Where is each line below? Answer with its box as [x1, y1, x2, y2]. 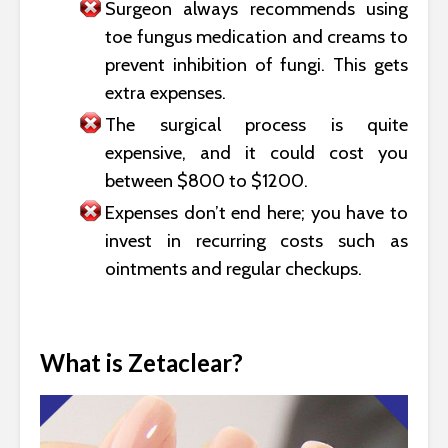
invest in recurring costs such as [105, 228, 408, 252]
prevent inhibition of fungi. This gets [105, 52, 408, 76]
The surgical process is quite [105, 112, 408, 136]
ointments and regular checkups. [105, 256, 362, 280]
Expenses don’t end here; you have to [105, 200, 408, 224]
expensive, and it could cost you [105, 140, 408, 164]
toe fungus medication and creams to [105, 24, 408, 48]
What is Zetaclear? [40, 347, 243, 377]
